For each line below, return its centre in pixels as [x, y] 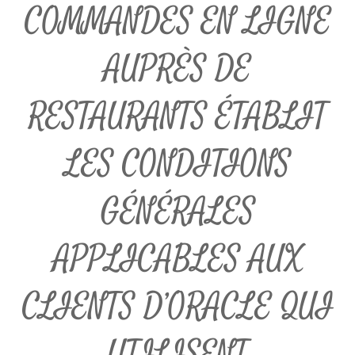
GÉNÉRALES [177, 212]
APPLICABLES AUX [177, 260]
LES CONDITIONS [177, 164]
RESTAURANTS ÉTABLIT [177, 117]
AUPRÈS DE [177, 69]
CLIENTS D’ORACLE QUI [177, 307]
